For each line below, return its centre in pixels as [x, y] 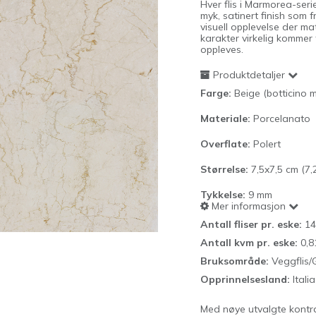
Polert [267, 144]
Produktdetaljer [248, 75]
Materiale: [225, 119]
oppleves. [222, 49]
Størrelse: [224, 169]
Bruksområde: [236, 261]
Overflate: [227, 144]
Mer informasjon [247, 206]
